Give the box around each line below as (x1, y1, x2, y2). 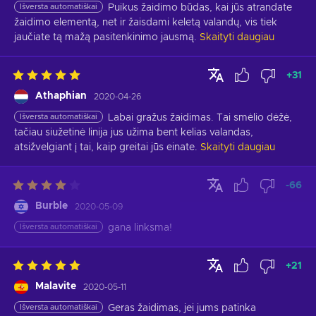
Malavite (35, 281, 76, 292)
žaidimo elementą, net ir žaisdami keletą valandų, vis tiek (14, 18, 277, 28)
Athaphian (35, 91, 87, 102)
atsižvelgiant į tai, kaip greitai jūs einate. (14, 142, 197, 153)
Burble (35, 201, 68, 212)
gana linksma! (108, 223, 172, 233)
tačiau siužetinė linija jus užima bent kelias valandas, (14, 128, 253, 138)
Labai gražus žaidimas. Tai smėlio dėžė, (108, 113, 292, 123)
